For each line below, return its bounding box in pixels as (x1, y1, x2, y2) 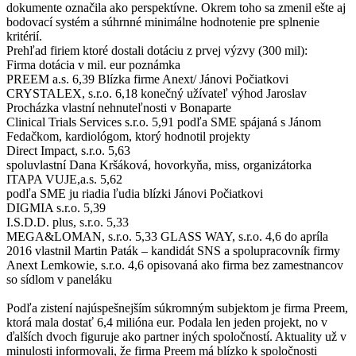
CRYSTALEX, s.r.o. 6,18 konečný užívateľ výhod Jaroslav (6, 86, 307, 100)
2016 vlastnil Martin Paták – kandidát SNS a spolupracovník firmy (6, 243, 340, 257)
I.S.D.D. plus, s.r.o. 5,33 (6, 215, 129, 229)
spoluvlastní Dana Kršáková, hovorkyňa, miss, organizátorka (6, 157, 311, 172)
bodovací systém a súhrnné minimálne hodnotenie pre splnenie (6, 14, 319, 29)
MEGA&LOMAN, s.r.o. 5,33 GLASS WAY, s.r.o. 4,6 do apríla (6, 229, 328, 243)
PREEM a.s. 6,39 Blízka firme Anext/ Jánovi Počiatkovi (6, 72, 288, 86)
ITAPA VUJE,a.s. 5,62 (6, 172, 122, 186)
